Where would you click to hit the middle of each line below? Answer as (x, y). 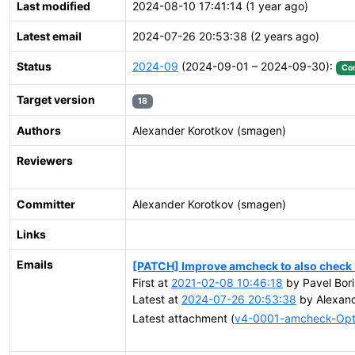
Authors (39, 130)
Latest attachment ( (183, 318)
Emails (35, 264)
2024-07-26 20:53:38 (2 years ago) (226, 36)
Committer (46, 204)
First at (152, 282)
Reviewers (45, 160)
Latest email (49, 36)
